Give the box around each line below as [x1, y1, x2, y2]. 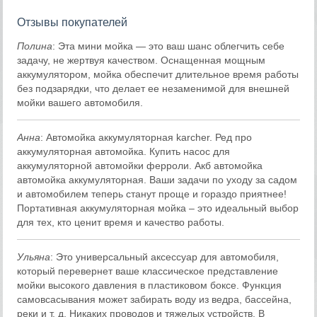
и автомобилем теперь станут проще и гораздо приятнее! [17, 188, 287, 200]
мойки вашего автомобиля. [17, 97, 144, 109]
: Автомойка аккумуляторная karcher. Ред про [40, 132, 253, 144]
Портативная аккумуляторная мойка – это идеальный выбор [17, 202, 299, 214]
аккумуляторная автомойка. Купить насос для [17, 146, 231, 158]
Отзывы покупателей [17, 16, 128, 29]
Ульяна [17, 251, 51, 263]
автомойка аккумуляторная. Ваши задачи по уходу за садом [17, 174, 298, 186]
